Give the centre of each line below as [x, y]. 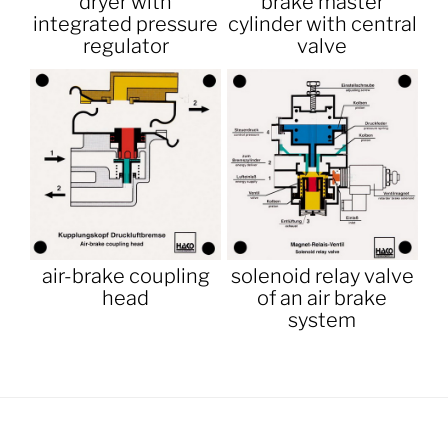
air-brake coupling [125, 276]
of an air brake [322, 298]
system [322, 320]
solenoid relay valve [322, 276]
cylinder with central [322, 23]
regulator [125, 45]
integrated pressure [126, 23]
